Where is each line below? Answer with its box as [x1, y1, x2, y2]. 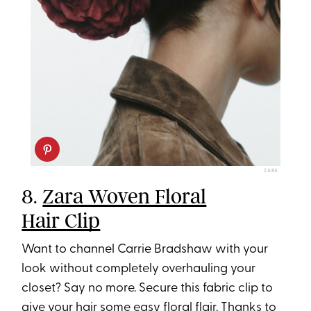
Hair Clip [22, 208, 101, 234]
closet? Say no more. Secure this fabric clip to [22, 282, 274, 296]
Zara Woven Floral [42, 184, 207, 210]
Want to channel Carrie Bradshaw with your [22, 243, 269, 257]
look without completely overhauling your [22, 262, 256, 276]
